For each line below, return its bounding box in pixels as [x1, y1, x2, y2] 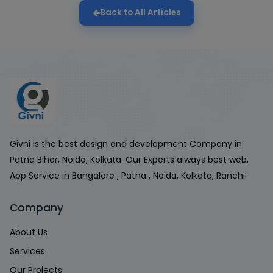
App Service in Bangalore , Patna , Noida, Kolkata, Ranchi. [10, 169, 247, 182]
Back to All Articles [99, 7, 181, 18]
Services [10, 245, 45, 257]
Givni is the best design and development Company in [10, 138, 242, 150]
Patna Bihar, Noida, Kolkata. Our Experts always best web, [10, 154, 249, 166]
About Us [10, 226, 48, 238]
